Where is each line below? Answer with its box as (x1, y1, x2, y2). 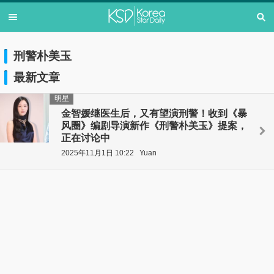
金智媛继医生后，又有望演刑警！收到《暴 (61, 108, 247, 119)
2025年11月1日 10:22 (61, 148, 134, 157)
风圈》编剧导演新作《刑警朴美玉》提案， (61, 120, 247, 131)
